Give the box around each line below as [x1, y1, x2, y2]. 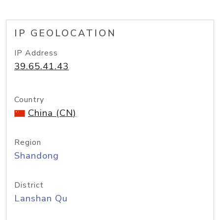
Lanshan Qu [14, 192, 68, 205]
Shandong [14, 149, 59, 162]
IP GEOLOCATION [14, 27, 116, 40]
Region [14, 137, 41, 148]
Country [14, 94, 44, 105]
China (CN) [28, 107, 76, 119]
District [14, 180, 44, 191]
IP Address [14, 48, 58, 58]
